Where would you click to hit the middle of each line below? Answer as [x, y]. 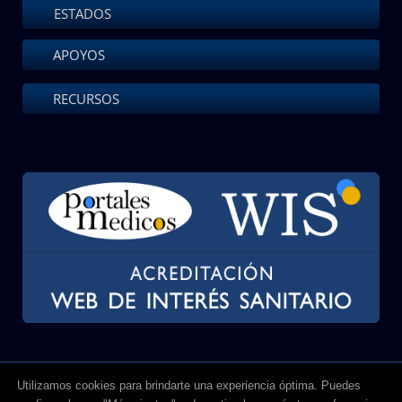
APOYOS [79, 55]
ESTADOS [81, 14]
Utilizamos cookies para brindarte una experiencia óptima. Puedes [189, 385]
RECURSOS [86, 99]
